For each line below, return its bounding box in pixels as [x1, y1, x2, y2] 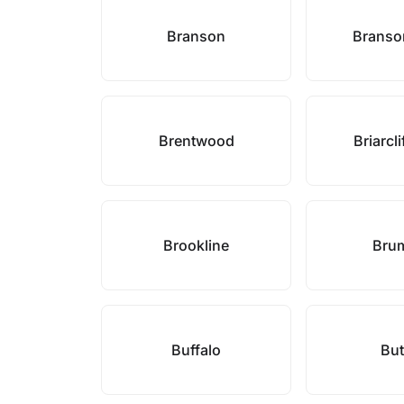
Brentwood [158, 132, 234, 150]
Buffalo [171, 341, 222, 359]
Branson [167, 27, 226, 45]
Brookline [163, 236, 230, 254]
